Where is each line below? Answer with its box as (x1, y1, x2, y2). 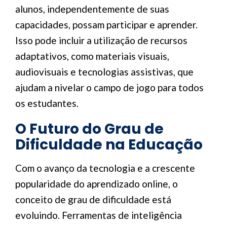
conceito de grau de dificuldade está (15, 194, 171, 205)
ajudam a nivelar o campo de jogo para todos (15, 82, 204, 93)
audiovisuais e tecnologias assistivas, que (15, 66, 194, 78)
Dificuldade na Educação (15, 135, 203, 155)
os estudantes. (15, 97, 79, 109)
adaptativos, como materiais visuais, (15, 50, 169, 62)
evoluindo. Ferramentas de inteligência (15, 209, 182, 221)
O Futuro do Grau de (15, 119, 164, 139)
